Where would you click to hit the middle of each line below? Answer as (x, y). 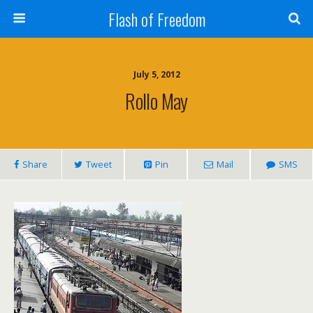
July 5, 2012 (156, 74)
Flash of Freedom (156, 19)
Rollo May (156, 101)
